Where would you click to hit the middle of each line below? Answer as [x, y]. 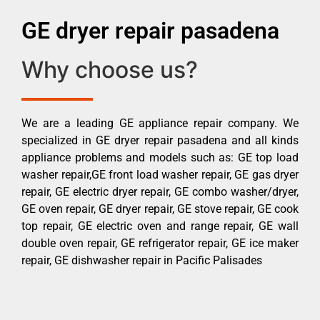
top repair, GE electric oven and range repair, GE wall [160, 226]
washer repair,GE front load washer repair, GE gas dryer [160, 174]
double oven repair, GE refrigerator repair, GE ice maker [160, 243]
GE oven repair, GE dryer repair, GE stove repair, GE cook [160, 209]
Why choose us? [110, 69]
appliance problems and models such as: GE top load [160, 157]
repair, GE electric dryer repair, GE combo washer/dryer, [160, 191]
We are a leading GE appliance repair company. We [160, 123]
